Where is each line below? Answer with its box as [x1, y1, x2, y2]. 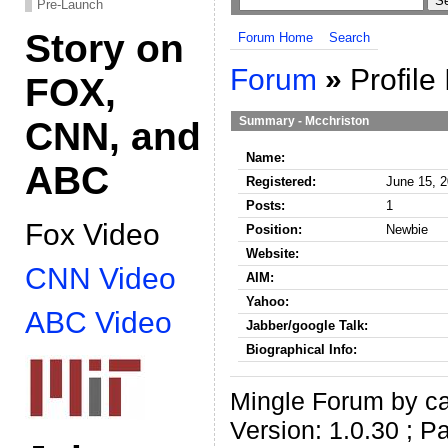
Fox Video [25, 218, 160, 251]
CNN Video [25, 262, 176, 295]
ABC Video [25, 306, 172, 339]
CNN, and [25, 115, 201, 158]
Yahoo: [246, 293, 289, 309]
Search [329, 30, 370, 45]
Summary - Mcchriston [239, 114, 369, 127]
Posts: [246, 197, 285, 213]
